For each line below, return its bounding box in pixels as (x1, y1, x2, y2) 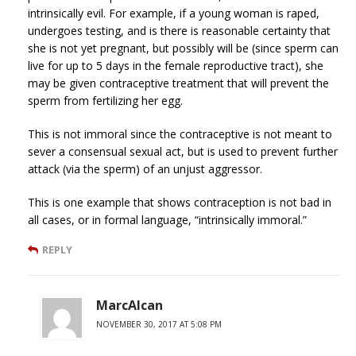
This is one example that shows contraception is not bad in (28, 194, 331, 210)
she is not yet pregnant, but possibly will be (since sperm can (28, 40, 339, 56)
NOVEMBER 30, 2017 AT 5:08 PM (96, 318, 222, 330)
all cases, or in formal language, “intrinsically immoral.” (28, 211, 307, 227)
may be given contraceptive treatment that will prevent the (28, 75, 329, 91)
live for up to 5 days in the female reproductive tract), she (28, 57, 323, 73)
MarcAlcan (96, 296, 163, 314)
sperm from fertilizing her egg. (28, 92, 183, 108)
